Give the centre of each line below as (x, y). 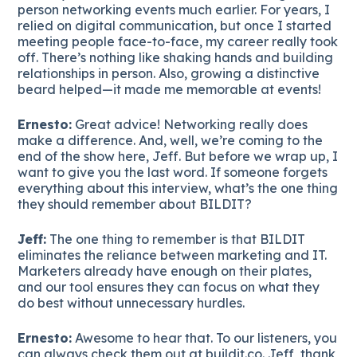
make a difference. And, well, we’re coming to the (171, 140)
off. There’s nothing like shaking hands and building (176, 57)
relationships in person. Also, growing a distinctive (169, 73)
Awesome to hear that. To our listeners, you (205, 337)
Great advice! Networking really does (190, 124)
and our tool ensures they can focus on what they (169, 286)
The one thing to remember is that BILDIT (176, 239)
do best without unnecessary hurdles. (131, 302)
